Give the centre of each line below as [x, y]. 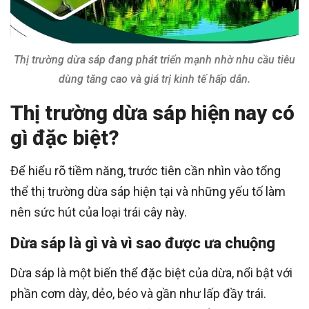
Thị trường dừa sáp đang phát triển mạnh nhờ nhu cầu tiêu [154, 59]
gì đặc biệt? [65, 137]
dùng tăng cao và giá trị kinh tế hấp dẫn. [154, 79]
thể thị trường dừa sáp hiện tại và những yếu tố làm [148, 191]
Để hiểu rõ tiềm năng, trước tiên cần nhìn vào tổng [146, 170]
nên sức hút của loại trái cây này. [99, 212]
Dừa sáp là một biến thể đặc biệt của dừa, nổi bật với [151, 272]
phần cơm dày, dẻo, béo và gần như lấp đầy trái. [138, 293]
